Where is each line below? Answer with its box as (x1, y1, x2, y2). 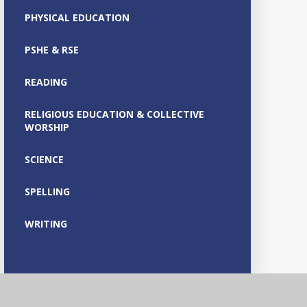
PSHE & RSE (24, 42, 79, 56)
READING (24, 75, 67, 88)
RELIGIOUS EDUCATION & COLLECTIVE (24, 107, 204, 121)
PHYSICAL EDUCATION (24, 10, 130, 24)
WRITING (24, 217, 67, 230)
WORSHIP (24, 120, 69, 134)
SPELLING (24, 184, 70, 198)
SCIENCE (24, 152, 64, 166)
